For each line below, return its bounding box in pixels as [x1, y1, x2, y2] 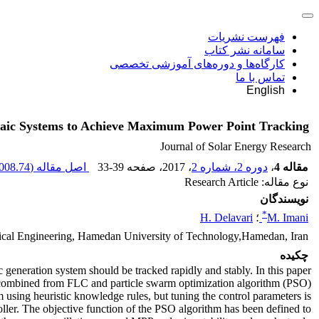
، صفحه [124, 161, 162, 173]
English [246, 84, 285, 96]
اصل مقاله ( [30, 161, 89, 173]
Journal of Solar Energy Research [160, 140, 311, 152]
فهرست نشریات [208, 31, 285, 43]
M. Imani [267, 211, 308, 224]
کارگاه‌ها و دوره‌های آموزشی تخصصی [110, 58, 285, 70]
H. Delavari [200, 211, 253, 224]
